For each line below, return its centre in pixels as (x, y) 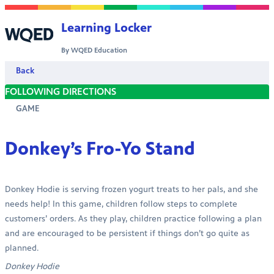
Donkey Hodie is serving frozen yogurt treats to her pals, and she (131, 189)
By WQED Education (94, 50)
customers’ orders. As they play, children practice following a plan (133, 218)
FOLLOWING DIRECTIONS (61, 91)
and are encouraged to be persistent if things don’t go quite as (127, 233)
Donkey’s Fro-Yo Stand (100, 148)
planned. (22, 248)
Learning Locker (107, 28)
